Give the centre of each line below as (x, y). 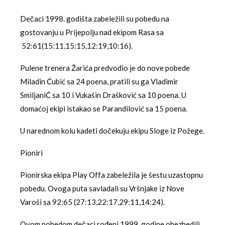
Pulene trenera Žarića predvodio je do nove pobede (105, 68)
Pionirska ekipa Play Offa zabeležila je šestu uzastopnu (111, 175)
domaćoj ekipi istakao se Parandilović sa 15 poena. (104, 108)
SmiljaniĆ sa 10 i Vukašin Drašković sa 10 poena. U (103, 95)
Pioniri (31, 153)
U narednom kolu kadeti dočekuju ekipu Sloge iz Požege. (112, 131)
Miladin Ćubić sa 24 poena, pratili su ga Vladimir (99, 81)
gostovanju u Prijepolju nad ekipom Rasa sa (92, 32)
